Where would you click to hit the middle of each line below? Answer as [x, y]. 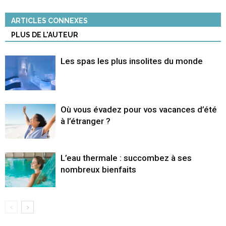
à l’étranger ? [86, 121]
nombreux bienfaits [98, 170]
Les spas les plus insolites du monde [132, 61]
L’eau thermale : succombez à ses [126, 158]
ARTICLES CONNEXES [49, 21]
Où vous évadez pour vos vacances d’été [139, 110]
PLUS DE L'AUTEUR [45, 35]
